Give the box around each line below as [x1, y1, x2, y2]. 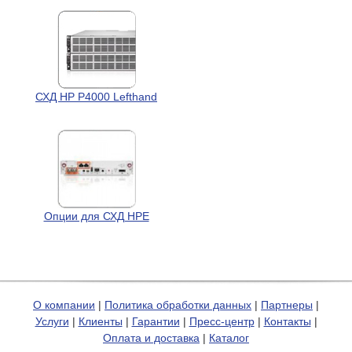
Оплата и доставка [103, 331, 200, 344]
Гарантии [131, 314, 180, 328]
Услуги [35, 314, 69, 328]
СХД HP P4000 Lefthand [35, 90, 157, 103]
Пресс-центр [189, 314, 255, 328]
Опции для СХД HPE [43, 209, 149, 222]
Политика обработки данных [104, 298, 251, 311]
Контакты [263, 314, 311, 328]
